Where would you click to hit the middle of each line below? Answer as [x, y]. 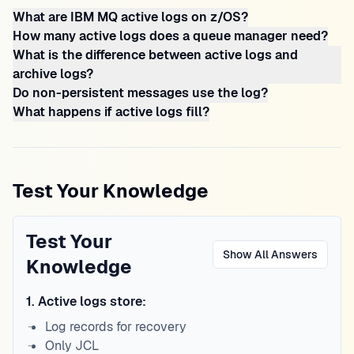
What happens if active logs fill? [111, 112]
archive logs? [53, 74]
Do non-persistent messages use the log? [140, 93]
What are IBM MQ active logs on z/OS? [130, 17]
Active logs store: [92, 301]
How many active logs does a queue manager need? [170, 36]
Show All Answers [270, 254]
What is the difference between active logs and [155, 55]
